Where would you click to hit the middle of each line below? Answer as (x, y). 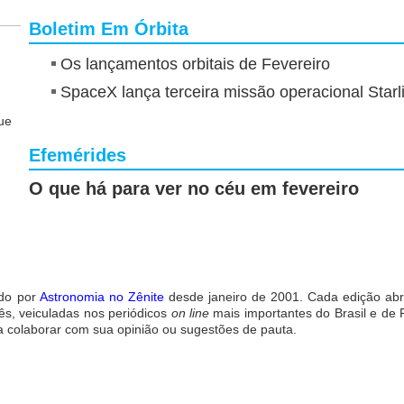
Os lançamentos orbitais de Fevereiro (195, 64)
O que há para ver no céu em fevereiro (194, 188)
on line (190, 312)
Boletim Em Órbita (111, 28)
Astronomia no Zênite (101, 296)
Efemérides (80, 155)
